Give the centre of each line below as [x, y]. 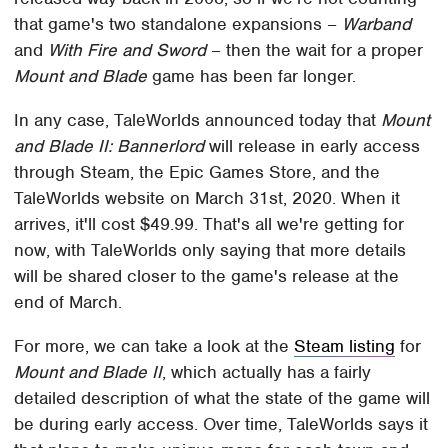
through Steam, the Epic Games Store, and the [197, 172]
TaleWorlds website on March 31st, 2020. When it [207, 198]
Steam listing [345, 346]
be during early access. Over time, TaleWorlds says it [221, 424]
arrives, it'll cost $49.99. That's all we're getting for [209, 224]
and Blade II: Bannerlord [109, 146]
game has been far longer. [252, 76]
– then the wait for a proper [315, 50]
